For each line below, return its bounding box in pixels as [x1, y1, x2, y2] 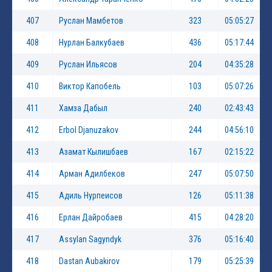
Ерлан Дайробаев [59, 212, 123, 223]
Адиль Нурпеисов [59, 191, 123, 201]
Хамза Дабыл [59, 103, 107, 114]
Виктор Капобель [59, 81, 121, 92]
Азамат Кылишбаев [59, 147, 128, 157]
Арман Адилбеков [59, 169, 125, 179]
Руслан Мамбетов [59, 16, 123, 26]
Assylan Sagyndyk [59, 234, 121, 245]
